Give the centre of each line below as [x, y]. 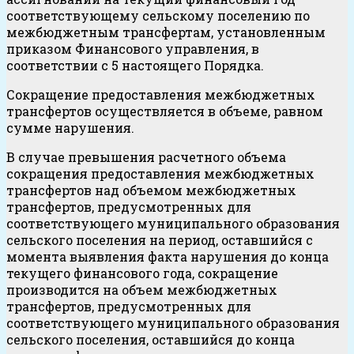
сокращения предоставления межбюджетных [160, 174]
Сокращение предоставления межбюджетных [161, 95]
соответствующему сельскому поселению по [158, 16]
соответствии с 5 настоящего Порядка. [135, 66]
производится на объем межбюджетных [142, 290]
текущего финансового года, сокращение [142, 273]
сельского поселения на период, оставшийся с [160, 240]
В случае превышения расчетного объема [146, 157]
